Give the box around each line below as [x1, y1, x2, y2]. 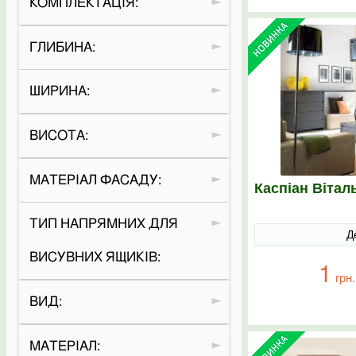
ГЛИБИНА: [29, 40, 95, 54]
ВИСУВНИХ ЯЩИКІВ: [29, 250, 161, 265]
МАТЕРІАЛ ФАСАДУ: [29, 172, 161, 187]
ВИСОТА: [29, 129, 88, 143]
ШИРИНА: [29, 84, 90, 99]
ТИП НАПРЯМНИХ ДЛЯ [29, 217, 178, 231]
